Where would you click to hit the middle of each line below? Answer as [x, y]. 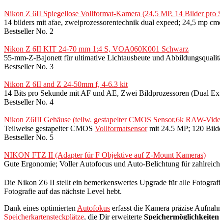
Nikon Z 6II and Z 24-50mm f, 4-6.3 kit [66, 84]
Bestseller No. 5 [29, 137]
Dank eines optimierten [41, 208]
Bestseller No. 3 [29, 66]
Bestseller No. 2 [29, 31]
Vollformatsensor [121, 128]
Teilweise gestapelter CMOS [49, 128]
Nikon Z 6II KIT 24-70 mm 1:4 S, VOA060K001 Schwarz [96, 49]
